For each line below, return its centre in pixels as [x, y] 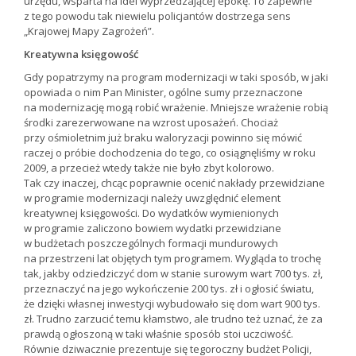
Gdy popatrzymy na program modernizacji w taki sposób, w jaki [176, 77]
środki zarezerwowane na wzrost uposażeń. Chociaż [151, 123]
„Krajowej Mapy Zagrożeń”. [89, 31]
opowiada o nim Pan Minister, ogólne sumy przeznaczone [163, 93]
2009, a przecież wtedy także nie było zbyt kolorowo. [149, 168]
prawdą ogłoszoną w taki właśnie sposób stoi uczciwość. [159, 334]
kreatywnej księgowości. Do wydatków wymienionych [151, 213]
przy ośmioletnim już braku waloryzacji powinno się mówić [163, 138]
